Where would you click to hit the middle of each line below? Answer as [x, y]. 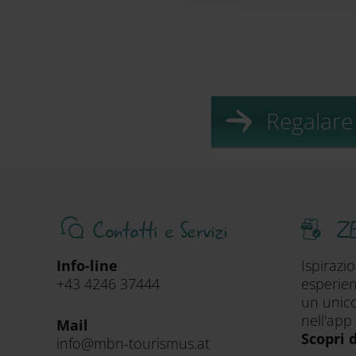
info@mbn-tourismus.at [133, 343]
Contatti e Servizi [160, 231]
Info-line [87, 265]
